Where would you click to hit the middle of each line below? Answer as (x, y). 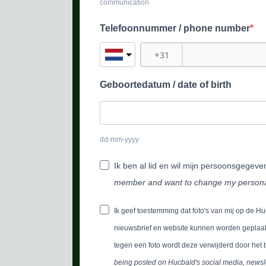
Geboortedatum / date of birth (166, 85)
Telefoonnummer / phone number (175, 28)
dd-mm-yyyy (119, 140)
